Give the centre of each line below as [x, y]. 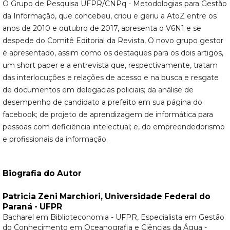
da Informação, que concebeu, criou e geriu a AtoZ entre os [109, 16]
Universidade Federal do [157, 197]
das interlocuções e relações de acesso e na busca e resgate [110, 78]
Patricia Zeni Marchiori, [53, 197]
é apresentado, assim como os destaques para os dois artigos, [113, 53]
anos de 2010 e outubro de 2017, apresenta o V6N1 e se [102, 28]
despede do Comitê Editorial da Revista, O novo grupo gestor [113, 41]
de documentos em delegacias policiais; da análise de [98, 90]
